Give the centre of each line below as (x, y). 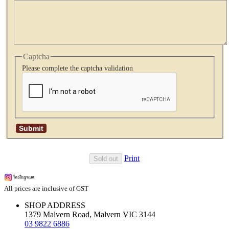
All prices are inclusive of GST (46, 189)
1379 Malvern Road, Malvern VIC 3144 (90, 215)
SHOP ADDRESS (55, 205)
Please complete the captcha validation (77, 68)
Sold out (106, 159)
